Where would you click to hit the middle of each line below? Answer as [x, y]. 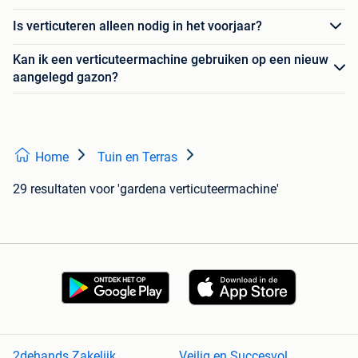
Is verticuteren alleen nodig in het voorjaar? [137, 26]
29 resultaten [50, 189]
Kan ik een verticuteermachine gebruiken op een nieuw [171, 59]
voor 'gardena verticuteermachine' [184, 189]
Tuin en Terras [137, 157]
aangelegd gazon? [66, 77]
